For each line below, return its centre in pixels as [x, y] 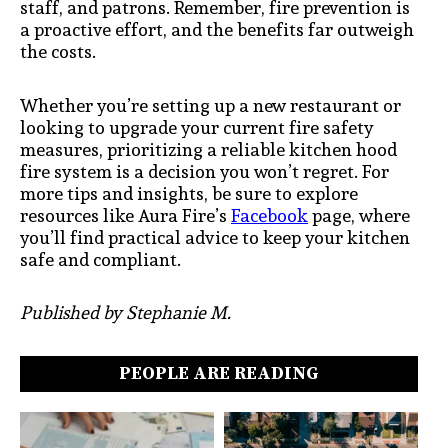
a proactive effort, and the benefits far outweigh [217, 30]
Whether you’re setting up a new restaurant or [210, 105]
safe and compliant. [100, 259]
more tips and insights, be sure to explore [189, 193]
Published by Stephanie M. [125, 313]
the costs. [58, 52]
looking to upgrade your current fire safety [197, 127]
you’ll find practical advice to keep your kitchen [215, 237]
